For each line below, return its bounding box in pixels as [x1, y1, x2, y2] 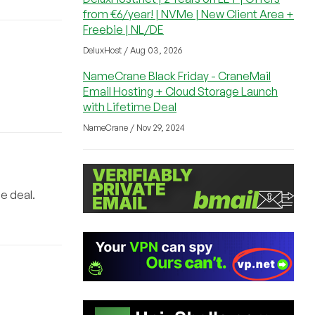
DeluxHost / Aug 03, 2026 [83, 45, 182, 56]
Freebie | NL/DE [83, 22, 164, 37]
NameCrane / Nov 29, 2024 [83, 122, 185, 133]
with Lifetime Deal [83, 100, 176, 114]
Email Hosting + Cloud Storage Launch [83, 84, 278, 98]
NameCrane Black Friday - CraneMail [83, 69, 271, 83]
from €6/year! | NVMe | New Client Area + [83, 7, 294, 21]
